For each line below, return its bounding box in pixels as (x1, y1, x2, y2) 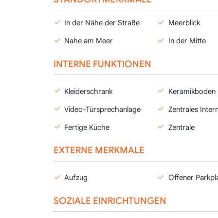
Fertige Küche (64, 123, 109, 132)
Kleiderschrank (64, 87, 112, 96)
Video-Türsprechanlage (64, 105, 141, 114)
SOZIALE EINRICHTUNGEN (53, 195, 166, 206)
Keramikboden (168, 87, 216, 96)
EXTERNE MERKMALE (53, 145, 145, 156)
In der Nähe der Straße (64, 18, 140, 27)
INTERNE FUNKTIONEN (53, 58, 151, 70)
